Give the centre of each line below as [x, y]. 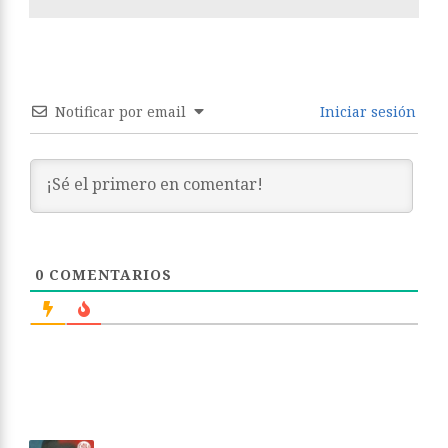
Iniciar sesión [366, 111]
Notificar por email [120, 111]
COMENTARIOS [108, 274]
